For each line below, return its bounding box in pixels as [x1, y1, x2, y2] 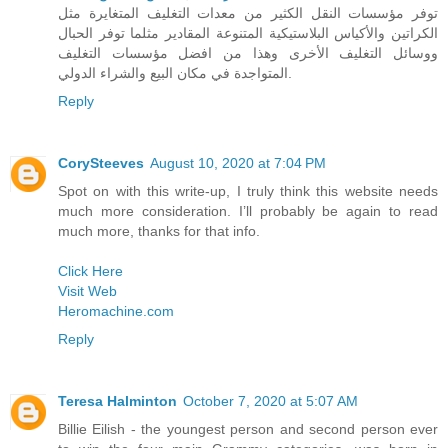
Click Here [58, 262, 123, 279]
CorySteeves [58, 154, 144, 171]
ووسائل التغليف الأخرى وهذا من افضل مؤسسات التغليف [58, 44, 438, 61]
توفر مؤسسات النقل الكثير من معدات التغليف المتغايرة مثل [58, 4, 438, 21]
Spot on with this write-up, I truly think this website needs [58, 182, 438, 199]
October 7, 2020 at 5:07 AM [183, 392, 358, 409]
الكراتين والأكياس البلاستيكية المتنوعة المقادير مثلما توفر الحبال [58, 24, 438, 41]
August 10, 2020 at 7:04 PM [150, 154, 326, 171]
